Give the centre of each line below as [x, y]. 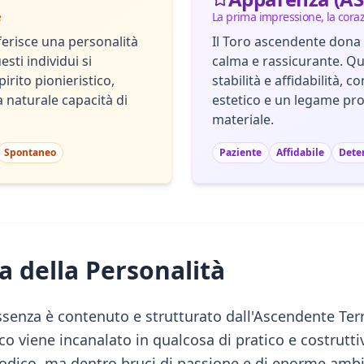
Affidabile [300, 152]
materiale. [243, 119]
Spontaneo [30, 152]
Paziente [240, 152]
